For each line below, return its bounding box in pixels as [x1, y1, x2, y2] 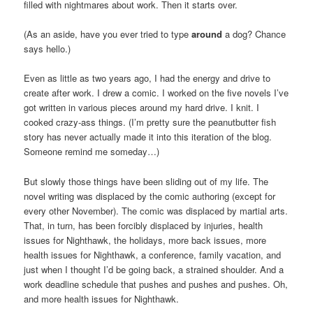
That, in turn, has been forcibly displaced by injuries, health [24, 218, 263, 232]
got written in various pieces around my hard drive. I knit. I [24, 101, 260, 115]
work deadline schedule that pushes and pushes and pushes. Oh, [24, 277, 289, 291]
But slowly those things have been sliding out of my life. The [24, 174, 269, 188]
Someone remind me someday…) [24, 145, 160, 159]
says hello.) [24, 42, 71, 56]
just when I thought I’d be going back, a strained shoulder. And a [24, 262, 284, 276]
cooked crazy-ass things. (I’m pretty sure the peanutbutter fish [24, 115, 277, 129]
